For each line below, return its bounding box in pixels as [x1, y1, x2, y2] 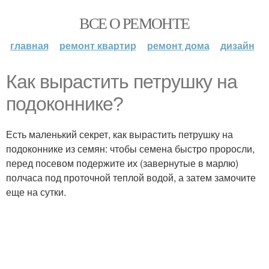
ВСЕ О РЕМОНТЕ [79, 13, 190, 33]
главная [10, 38, 49, 52]
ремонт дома [147, 38, 210, 52]
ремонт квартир [59, 38, 136, 52]
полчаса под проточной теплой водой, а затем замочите [6, 171, 256, 184]
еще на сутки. [6, 185, 66, 199]
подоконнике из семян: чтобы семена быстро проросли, [6, 142, 255, 156]
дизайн [220, 38, 255, 52]
